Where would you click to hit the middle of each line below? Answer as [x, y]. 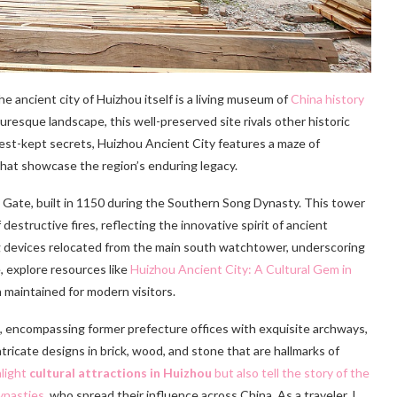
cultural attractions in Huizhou [121, 372]
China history [327, 98]
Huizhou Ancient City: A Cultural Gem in [241, 269]
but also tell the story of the [291, 372]
